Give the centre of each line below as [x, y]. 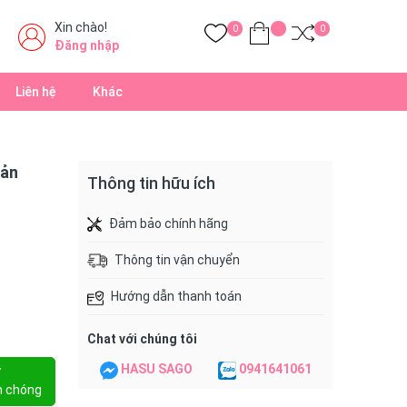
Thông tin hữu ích [151, 183]
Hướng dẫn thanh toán [176, 297]
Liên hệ [36, 92]
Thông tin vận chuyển [177, 260]
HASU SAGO [157, 369]
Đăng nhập [87, 45]
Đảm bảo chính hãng [169, 223]
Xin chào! [81, 27]
